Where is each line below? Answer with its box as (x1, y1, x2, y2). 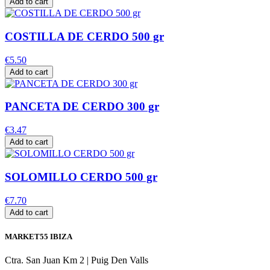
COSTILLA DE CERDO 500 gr (5, 30, 164, 43)
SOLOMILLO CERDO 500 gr (5, 170, 157, 183)
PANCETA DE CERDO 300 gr (5, 100, 159, 113)
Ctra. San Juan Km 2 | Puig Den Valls (5, 254, 148, 265)
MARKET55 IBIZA (5, 231, 72, 241)
